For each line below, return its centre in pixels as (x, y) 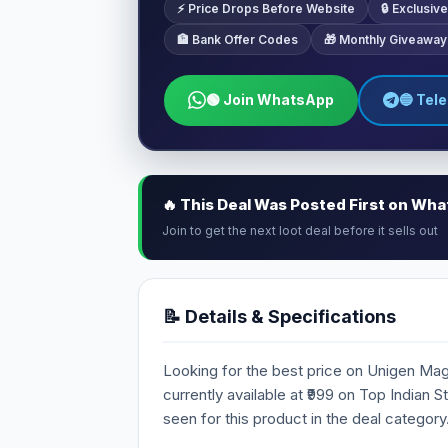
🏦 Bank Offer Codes (237, 39)
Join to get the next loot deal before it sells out (300, 230)
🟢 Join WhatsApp (269, 99)
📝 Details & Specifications (279, 316)
